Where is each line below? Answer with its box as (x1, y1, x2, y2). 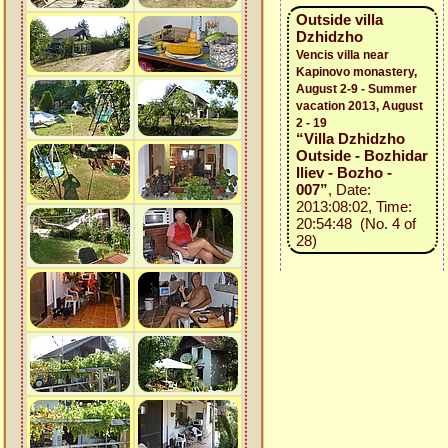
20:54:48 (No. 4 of (295, 215, 416, 232)
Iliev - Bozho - (295, 164, 392, 181)
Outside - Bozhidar (295, 147, 428, 164)
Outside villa (295, 11, 383, 28)
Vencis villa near (295, 48, 389, 62)
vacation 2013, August (295, 99, 423, 113)
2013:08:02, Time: (295, 198, 412, 215)
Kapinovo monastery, (295, 65, 417, 79)
